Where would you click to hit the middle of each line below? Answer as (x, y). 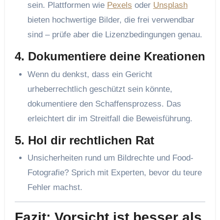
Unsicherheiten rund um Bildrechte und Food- (110, 158)
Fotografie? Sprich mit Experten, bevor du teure (114, 173)
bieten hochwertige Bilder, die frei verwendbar (111, 20)
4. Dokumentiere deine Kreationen (110, 56)
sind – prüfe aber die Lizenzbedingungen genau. (115, 35)
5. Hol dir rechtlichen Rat (84, 140)
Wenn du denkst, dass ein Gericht (90, 74)
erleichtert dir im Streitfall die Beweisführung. (110, 118)
